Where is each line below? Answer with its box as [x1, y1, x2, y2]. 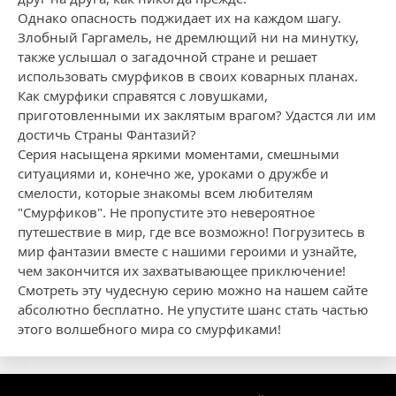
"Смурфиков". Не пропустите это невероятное [18, 203, 315, 221]
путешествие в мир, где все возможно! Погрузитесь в [18, 223, 365, 240]
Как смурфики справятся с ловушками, [18, 87, 268, 104]
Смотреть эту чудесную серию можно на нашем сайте [18, 281, 368, 299]
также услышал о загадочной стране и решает [18, 48, 317, 65]
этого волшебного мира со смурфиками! [18, 320, 281, 338]
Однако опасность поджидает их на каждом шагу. [18, 9, 341, 27]
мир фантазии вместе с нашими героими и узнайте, [18, 242, 357, 260]
